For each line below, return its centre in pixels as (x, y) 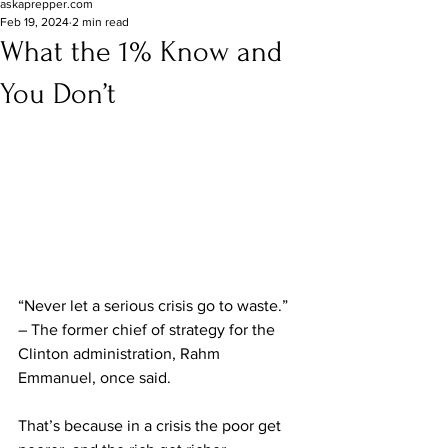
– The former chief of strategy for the (148, 329)
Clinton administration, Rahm (121, 353)
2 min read (100, 22)
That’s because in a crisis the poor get (151, 425)
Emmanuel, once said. (94, 377)
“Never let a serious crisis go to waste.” (155, 305)
